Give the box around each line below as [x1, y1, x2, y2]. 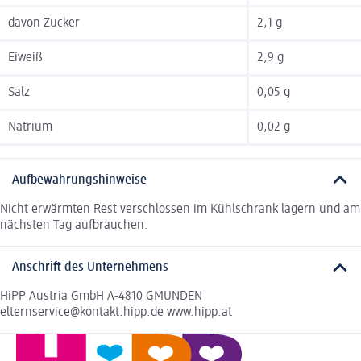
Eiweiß [8, 52, 43, 65]
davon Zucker [8, 17, 80, 31]
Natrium [8, 121, 52, 135]
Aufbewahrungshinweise [12, 173, 147, 187]
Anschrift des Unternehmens [12, 261, 168, 275]
